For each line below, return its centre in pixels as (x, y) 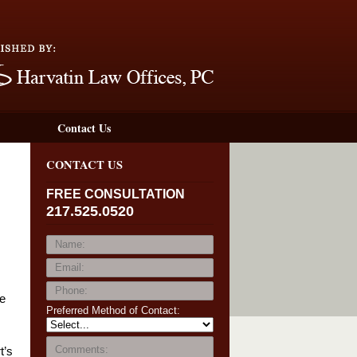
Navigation (259, 8)
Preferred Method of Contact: (113, 310)
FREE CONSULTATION (116, 194)
